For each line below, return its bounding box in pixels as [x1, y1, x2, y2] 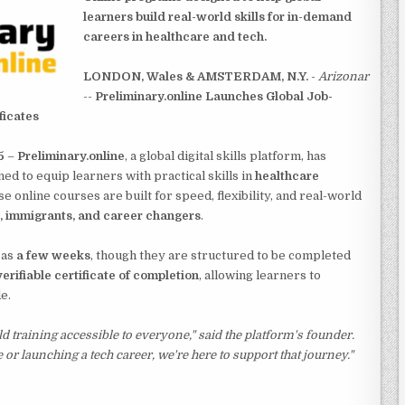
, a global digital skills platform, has [125, 148, 326, 163]
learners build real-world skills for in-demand [83, 9, 352, 24]
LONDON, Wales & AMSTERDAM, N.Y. [83, 69, 308, 83]
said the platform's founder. [195, 327, 354, 342]
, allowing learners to [199, 268, 321, 282]
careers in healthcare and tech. [83, 29, 267, 43]
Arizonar [318, 69, 369, 83]
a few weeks [16, 248, 90, 262]
